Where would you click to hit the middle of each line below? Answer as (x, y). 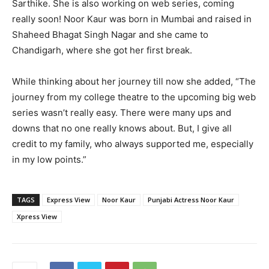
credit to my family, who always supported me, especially (133, 144)
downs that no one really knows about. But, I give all (122, 128)
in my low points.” (49, 159)
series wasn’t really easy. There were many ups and (122, 112)
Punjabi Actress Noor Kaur (191, 199)
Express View (68, 199)
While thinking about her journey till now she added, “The (134, 81)
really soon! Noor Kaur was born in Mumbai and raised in (132, 19)
